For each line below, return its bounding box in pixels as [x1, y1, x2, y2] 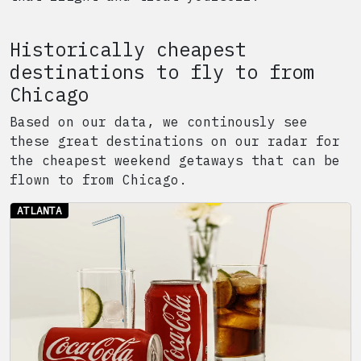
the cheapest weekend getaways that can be [10, 152, 340, 168]
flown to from [10, 172, 122, 188]
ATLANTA [17, 204, 62, 218]
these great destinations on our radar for [10, 133, 340, 149]
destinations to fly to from [10, 60, 314, 84]
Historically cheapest [10, 37, 247, 61]
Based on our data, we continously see [10, 114, 308, 130]
